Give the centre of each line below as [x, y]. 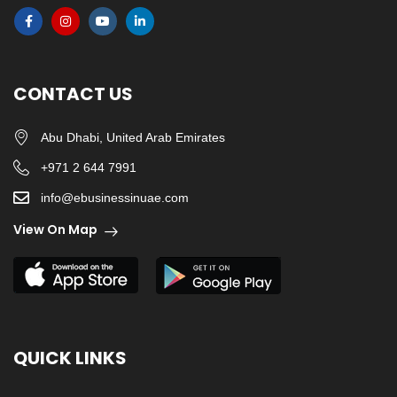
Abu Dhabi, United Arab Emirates [132, 137]
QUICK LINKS [70, 358]
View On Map [55, 230]
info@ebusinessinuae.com [114, 198]
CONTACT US [73, 94]
